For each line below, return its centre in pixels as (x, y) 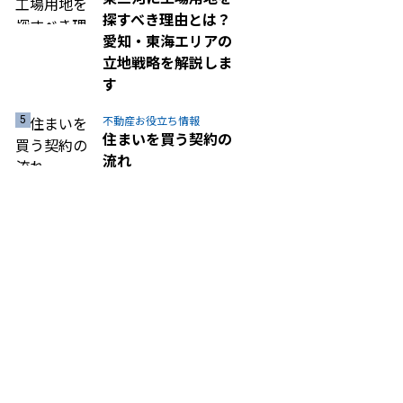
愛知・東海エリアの (167, 40)
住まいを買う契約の (167, 138)
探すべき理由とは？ (167, 18)
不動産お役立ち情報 (151, 120)
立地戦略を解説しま (167, 62)
